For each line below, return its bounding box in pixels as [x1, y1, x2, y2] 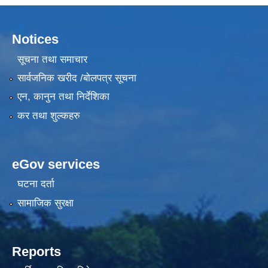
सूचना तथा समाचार [17, 53, 87, 65]
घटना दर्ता [17, 178, 54, 190]
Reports [12, 243, 61, 259]
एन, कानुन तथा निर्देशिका [17, 91, 109, 103]
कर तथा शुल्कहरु [17, 109, 80, 121]
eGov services [12, 156, 100, 172]
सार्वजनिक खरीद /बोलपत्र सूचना [17, 72, 136, 84]
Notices [12, 32, 59, 47]
